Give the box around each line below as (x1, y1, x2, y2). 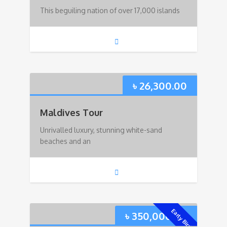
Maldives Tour (40, 106, 103, 118)
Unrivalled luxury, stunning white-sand (40, 125, 162, 134)
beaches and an (40, 136, 91, 145)
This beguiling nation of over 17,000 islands (40, 6, 180, 15)
